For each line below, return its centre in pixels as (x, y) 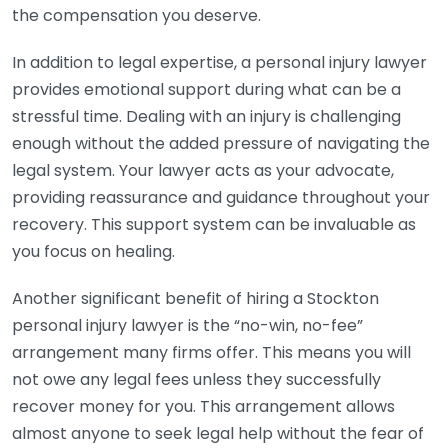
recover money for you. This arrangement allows (203, 406)
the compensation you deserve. (136, 15)
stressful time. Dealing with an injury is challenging (206, 116)
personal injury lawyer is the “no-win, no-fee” (187, 325)
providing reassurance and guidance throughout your (221, 197)
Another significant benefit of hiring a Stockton (195, 298)
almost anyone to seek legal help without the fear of (218, 433)
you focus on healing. (93, 251)
